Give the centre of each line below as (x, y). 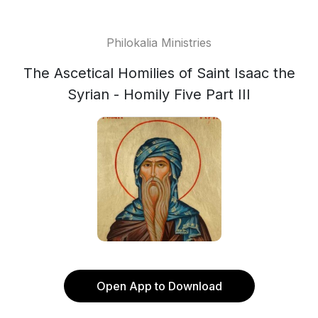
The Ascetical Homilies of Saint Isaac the (159, 73)
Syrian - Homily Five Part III (159, 94)
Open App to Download (159, 286)
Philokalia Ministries (159, 43)
